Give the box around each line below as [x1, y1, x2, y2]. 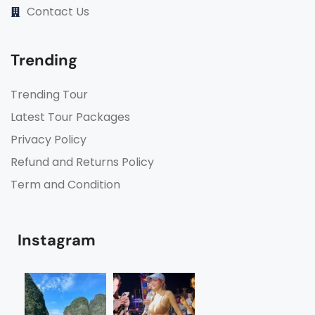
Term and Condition [11, 176, 120, 193]
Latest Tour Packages [11, 108, 130, 125]
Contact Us [26, 3, 89, 20]
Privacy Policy [11, 131, 86, 148]
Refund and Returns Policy [11, 153, 154, 170]
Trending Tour [11, 86, 88, 103]
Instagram [18, 229, 96, 250]
